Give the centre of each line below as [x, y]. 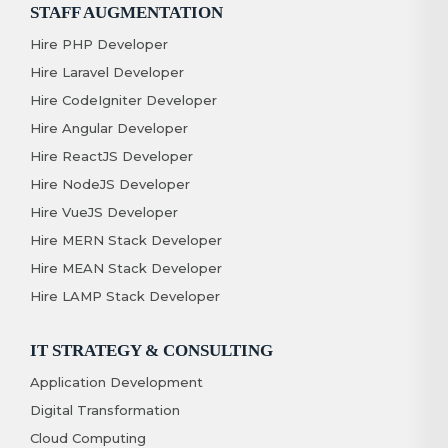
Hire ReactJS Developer [111, 155]
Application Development [116, 381]
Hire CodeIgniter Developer [123, 99]
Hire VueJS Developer [104, 211]
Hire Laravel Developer [107, 71]
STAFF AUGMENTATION [126, 12]
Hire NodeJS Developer [110, 183]
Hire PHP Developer [99, 43]
